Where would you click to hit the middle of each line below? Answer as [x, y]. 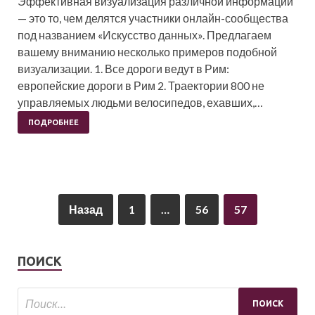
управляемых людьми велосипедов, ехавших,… [140, 102]
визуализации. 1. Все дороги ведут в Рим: [123, 69]
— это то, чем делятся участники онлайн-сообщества [153, 18]
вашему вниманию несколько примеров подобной [147, 52]
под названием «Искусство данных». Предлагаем [144, 35]
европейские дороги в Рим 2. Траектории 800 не [141, 85]
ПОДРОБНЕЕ [53, 122]
